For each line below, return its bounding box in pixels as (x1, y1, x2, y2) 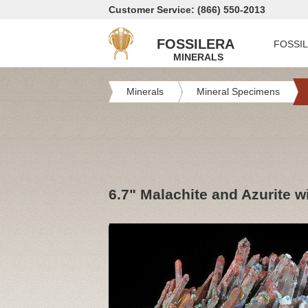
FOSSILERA (157, 36, 234, 52)
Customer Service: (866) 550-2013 (109, 4, 265, 15)
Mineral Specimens (197, 86, 280, 97)
